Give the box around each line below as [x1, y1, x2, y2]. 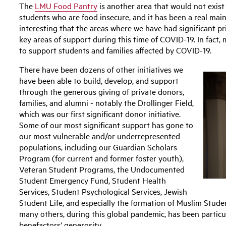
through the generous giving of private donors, [19, 85, 185, 97]
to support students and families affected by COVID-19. [19, 44, 212, 55]
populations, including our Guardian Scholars [19, 141, 178, 152]
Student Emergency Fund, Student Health [19, 174, 166, 186]
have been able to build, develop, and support [19, 74, 179, 86]
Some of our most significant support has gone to [19, 119, 194, 130]
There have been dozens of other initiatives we [19, 63, 184, 75]
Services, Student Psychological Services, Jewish [19, 185, 188, 197]
